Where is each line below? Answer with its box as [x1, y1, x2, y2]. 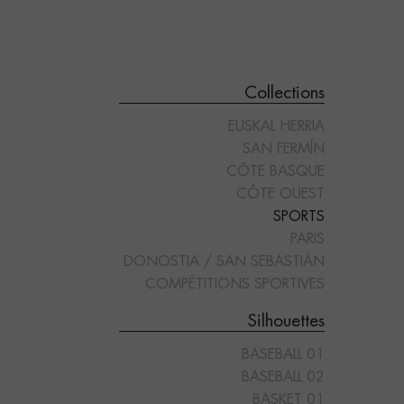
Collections [243, 84, 325, 103]
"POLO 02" [104, 223, 163, 236]
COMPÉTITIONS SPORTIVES [144, 277, 325, 292]
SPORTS [272, 209, 325, 225]
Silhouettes [246, 312, 325, 331]
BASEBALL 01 [241, 347, 325, 363]
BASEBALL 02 [241, 370, 325, 385]
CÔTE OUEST [235, 187, 325, 202]
